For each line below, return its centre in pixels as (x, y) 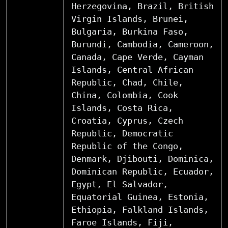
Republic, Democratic (122, 133)
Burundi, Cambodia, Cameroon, (142, 44)
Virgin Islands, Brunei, (130, 19)
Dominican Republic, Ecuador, (142, 171)
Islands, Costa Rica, (122, 108)
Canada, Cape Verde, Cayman (137, 57)
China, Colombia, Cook (125, 95)
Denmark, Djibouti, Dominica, (142, 159)
